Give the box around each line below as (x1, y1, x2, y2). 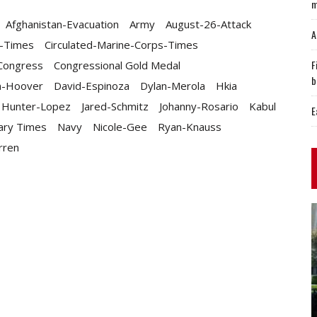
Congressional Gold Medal (54, 58, 180, 72)
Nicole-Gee (93, 120, 147, 134)
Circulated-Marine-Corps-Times (45, 38, 198, 52)
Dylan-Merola (140, 79, 205, 93)
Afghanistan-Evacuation (6, 17, 119, 31)
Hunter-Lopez (1, 99, 71, 113)
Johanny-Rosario (159, 99, 238, 113)
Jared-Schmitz (81, 99, 149, 113)
